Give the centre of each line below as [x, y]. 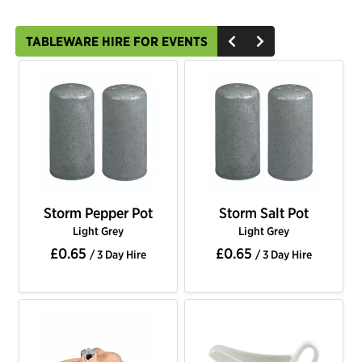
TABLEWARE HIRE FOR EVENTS [117, 42]
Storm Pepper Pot [98, 213]
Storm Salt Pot [264, 213]
